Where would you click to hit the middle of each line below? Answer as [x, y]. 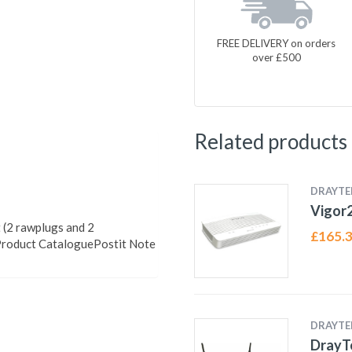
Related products [270, 141]
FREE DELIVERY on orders [277, 43]
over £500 [276, 57]
